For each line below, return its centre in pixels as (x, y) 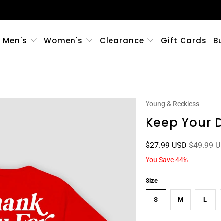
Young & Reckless (172, 104)
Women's (63, 41)
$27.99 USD (166, 145)
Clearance (123, 41)
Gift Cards (184, 41)
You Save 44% (166, 160)
